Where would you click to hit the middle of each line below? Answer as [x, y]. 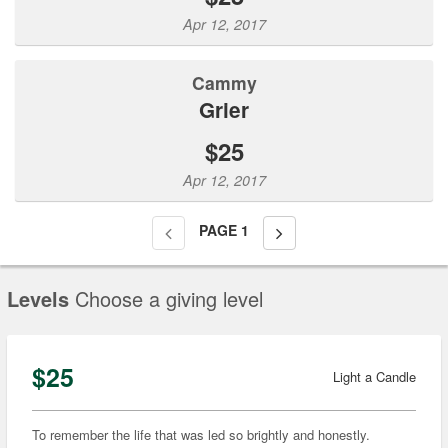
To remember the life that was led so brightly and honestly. [201, 434]
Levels [38, 298]
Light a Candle [374, 376]
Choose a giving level [169, 298]
